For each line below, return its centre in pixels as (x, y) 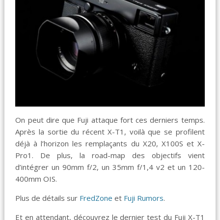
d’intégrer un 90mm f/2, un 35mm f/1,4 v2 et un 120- (110, 167)
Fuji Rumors (144, 198)
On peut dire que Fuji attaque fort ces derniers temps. (110, 120)
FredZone (96, 198)
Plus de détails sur (48, 198)
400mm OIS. (36, 179)
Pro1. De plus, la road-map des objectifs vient (110, 155)
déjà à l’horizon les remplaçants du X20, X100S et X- (110, 143)
